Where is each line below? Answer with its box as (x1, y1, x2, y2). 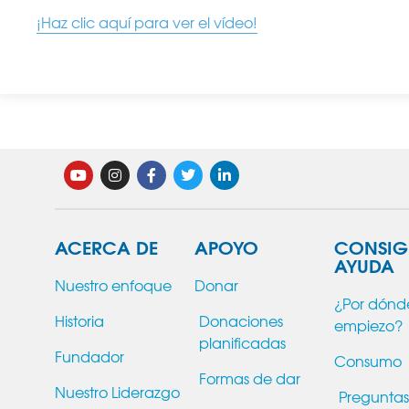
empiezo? (334, 313, 403, 336)
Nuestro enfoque (55, 273, 172, 296)
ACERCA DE (55, 231, 158, 260)
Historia (55, 309, 104, 331)
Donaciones (199, 309, 283, 331)
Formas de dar (199, 366, 300, 389)
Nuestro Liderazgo (55, 380, 180, 403)
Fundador (55, 344, 124, 367)
